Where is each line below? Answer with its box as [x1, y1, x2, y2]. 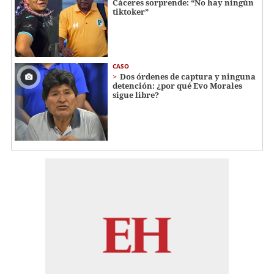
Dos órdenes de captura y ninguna [120, 71, 256, 83]
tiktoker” [113, 6, 149, 17]
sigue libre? [113, 89, 159, 101]
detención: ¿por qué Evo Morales [113, 80, 242, 92]
